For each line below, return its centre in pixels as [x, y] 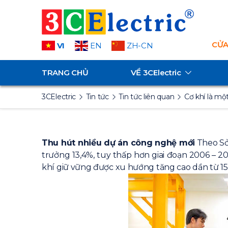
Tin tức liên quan [147, 97]
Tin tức [97, 97]
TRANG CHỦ [65, 73]
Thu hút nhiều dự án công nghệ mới [118, 143]
